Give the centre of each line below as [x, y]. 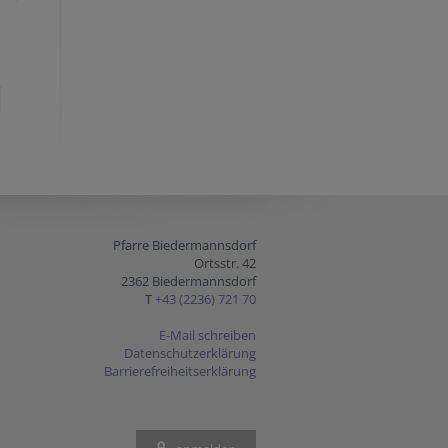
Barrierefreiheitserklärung [180, 371]
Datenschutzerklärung [190, 353]
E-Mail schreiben [207, 335]
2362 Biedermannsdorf [188, 281]
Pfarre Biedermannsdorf [184, 245]
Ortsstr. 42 [225, 263]
